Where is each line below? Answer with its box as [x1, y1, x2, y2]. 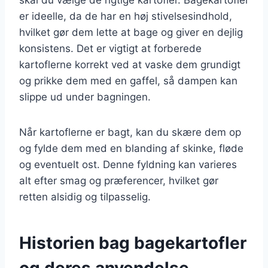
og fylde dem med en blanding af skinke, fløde [19, 142, 243, 154]
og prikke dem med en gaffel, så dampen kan [19, 74, 237, 87]
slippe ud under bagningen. [19, 90, 151, 103]
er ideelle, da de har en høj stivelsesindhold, [19, 10, 232, 22]
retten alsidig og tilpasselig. [19, 190, 151, 203]
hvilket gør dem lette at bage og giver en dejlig [19, 26, 243, 38]
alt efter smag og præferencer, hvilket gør [19, 174, 218, 187]
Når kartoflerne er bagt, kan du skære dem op [19, 126, 241, 138]
